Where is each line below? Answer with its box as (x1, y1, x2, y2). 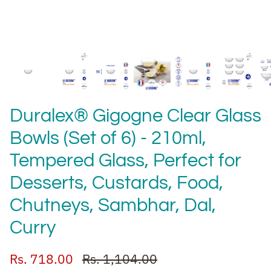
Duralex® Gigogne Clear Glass (10, 106, 261, 126)
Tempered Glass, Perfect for (10, 151, 241, 171)
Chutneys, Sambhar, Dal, (10, 196, 216, 216)
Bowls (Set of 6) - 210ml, (10, 129, 206, 149)
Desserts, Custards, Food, (10, 174, 223, 194)
